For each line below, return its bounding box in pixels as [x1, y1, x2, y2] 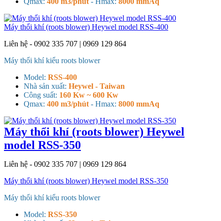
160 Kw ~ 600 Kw [59, 90, 118, 99]
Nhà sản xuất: [24, 81, 69, 90]
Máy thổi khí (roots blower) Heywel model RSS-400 [4, 22, 168, 31]
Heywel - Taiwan [69, 81, 125, 90]
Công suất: [24, 90, 59, 99]
